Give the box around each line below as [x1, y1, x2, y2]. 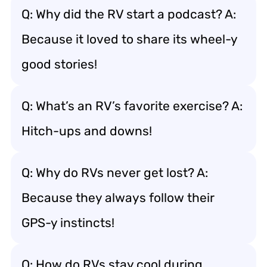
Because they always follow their [21, 190, 215, 205]
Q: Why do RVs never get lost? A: [21, 164, 208, 180]
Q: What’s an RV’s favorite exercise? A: [21, 98, 243, 113]
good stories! [21, 56, 97, 72]
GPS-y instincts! [21, 215, 114, 230]
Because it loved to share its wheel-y [21, 31, 238, 46]
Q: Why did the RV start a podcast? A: [21, 6, 236, 21]
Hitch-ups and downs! [21, 123, 152, 138]
